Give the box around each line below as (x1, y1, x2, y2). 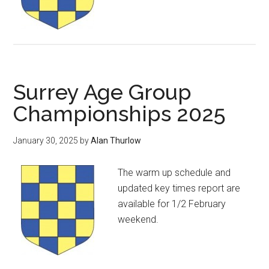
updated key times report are (118, 182, 241, 194)
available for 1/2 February (118, 198, 226, 210)
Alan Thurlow (91, 135, 142, 145)
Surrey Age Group (13, 79, 192, 104)
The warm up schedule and (118, 166, 231, 178)
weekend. (118, 213, 159, 225)
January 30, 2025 (13, 135, 79, 145)
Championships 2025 (13, 100, 226, 126)
